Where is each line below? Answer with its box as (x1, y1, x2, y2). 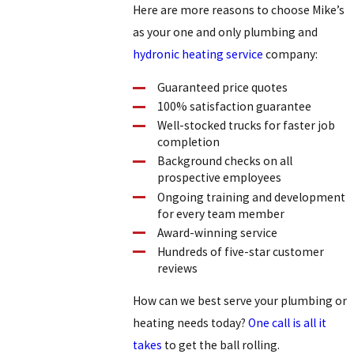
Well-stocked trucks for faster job (157, 118, 336, 134)
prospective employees (157, 170, 282, 186)
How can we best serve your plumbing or (133, 292, 348, 308)
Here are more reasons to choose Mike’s (133, 2, 345, 18)
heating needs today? (133, 314, 249, 330)
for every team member (157, 205, 285, 221)
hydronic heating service (133, 47, 264, 62)
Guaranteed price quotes (157, 80, 288, 96)
